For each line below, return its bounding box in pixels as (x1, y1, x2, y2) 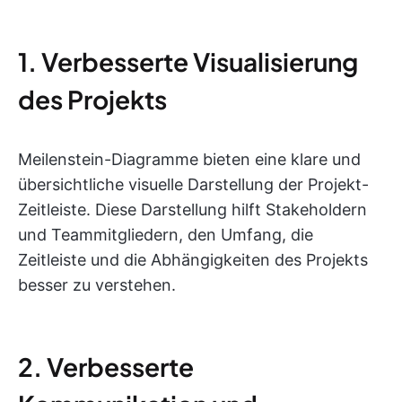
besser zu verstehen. (18, 275, 176, 294)
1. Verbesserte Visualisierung (18, 46, 358, 77)
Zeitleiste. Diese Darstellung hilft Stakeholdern (18, 200, 367, 219)
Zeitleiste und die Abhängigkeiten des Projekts (18, 250, 368, 269)
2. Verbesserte (18, 351, 194, 382)
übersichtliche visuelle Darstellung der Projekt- (18, 175, 369, 194)
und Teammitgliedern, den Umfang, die (18, 225, 313, 244)
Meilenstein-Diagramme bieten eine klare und (18, 150, 361, 169)
